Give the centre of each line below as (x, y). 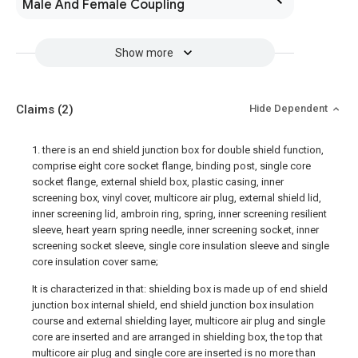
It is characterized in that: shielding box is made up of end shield (180, 289)
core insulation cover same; (95, 262)
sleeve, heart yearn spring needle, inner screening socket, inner (175, 230)
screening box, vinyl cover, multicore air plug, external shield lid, (177, 198)
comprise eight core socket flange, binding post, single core (171, 166)
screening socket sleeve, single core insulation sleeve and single (181, 246)
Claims (37, 109)
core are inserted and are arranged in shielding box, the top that (177, 337)
